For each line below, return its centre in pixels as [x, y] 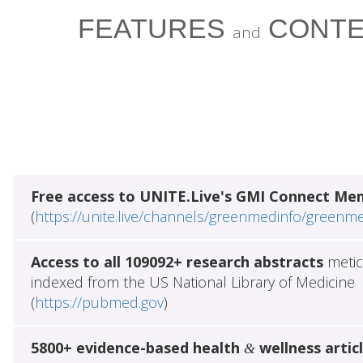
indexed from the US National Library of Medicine [192, 282]
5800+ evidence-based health [137, 348]
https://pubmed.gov [99, 303]
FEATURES [155, 29]
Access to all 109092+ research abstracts [177, 262]
